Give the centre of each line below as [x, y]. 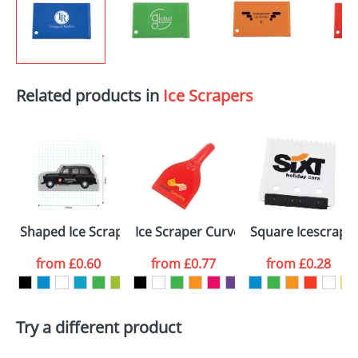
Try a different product [99, 327]
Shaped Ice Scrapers [81, 232]
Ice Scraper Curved [192, 232]
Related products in [89, 95]
